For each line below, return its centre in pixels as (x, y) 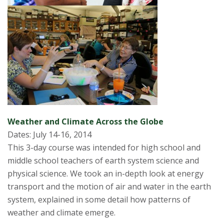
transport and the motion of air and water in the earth (109, 187)
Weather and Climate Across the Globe (85, 122)
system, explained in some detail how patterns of (99, 200)
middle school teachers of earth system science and (103, 161)
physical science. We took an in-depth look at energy (105, 174)
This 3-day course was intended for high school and (104, 148)
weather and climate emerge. (61, 213)
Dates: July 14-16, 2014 (49, 135)
